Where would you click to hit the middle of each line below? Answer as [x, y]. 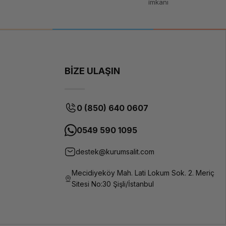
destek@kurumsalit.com [115, 152]
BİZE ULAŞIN [92, 71]
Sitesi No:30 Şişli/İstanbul [112, 184]
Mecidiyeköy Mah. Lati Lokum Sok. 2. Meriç [143, 173]
